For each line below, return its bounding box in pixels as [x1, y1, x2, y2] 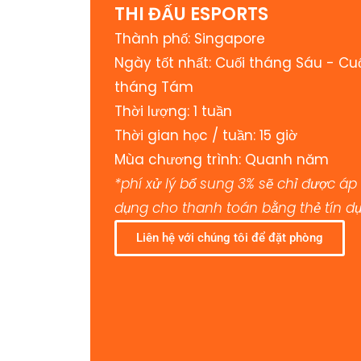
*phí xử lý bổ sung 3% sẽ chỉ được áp [114, 174, 357, 194]
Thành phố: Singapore [114, 29, 265, 49]
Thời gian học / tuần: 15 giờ [114, 126, 297, 146]
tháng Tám [114, 77, 193, 98]
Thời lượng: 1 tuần [114, 102, 232, 122]
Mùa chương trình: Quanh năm [114, 150, 329, 170]
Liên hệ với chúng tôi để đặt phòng [136, 230, 323, 246]
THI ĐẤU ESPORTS [114, 2, 268, 27]
